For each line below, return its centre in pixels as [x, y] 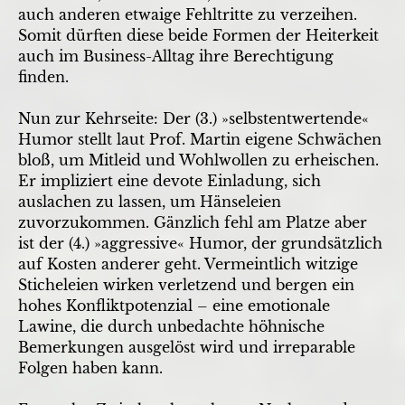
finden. [46, 76]
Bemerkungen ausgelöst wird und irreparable [187, 347]
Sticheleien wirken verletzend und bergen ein [186, 284]
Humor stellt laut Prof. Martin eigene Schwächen [200, 139]
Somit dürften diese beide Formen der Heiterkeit [198, 35]
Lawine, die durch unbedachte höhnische [171, 326]
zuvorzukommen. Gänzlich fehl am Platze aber [193, 222]
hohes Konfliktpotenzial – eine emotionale [174, 305]
